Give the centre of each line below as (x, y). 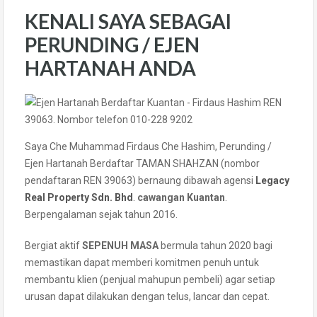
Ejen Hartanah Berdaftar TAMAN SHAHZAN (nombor (142, 163)
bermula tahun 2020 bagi (215, 245)
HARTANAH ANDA (110, 68)
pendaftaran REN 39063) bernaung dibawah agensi (140, 180)
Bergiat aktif (53, 245)
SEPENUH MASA (120, 245)
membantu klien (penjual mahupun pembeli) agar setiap (150, 279)
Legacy (272, 180)
